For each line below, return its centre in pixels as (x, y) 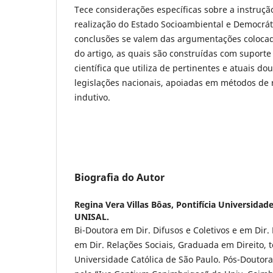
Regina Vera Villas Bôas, (125, 204)
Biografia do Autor (119, 177)
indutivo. (92, 97)
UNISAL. (92, 216)
